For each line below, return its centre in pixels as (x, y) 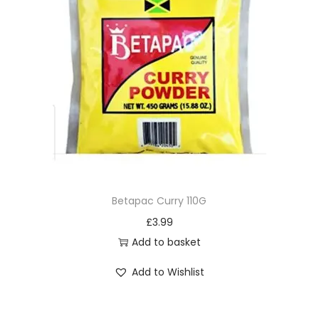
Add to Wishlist (168, 272)
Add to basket (166, 242)
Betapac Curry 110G (159, 201)
